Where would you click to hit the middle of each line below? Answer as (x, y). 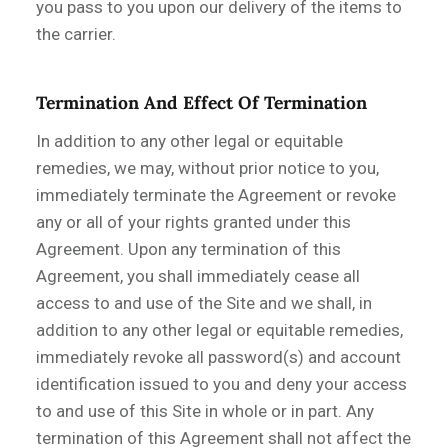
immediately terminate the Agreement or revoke (216, 195)
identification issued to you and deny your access (221, 384)
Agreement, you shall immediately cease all (198, 276)
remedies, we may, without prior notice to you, (207, 168)
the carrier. (76, 33)
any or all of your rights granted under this (193, 222)
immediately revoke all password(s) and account (218, 357)
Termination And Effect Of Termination (201, 103)
